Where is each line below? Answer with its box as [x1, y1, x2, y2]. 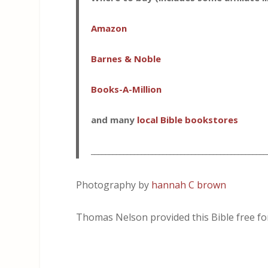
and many [91, 114, 138, 126]
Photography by [76, 178, 152, 192]
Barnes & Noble [91, 53, 162, 65]
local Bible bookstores [137, 114, 239, 126]
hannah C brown [151, 178, 227, 192]
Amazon [91, 22, 127, 35]
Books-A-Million [91, 83, 162, 96]
